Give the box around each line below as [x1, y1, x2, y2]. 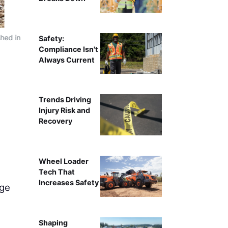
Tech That [38, 167, 75, 177]
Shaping [38, 218, 68, 227]
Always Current [38, 55, 95, 64]
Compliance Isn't [38, 44, 98, 53]
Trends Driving [38, 95, 91, 104]
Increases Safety [38, 178, 99, 187]
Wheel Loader [38, 157, 89, 166]
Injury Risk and [38, 106, 90, 115]
